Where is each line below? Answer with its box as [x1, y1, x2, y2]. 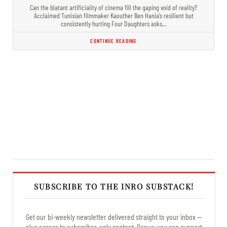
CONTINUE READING [90, 37, 137, 44]
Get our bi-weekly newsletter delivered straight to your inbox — [26, 211, 202, 221]
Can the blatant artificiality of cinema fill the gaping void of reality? [30, 3, 197, 12]
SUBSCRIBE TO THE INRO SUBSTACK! [34, 180, 194, 192]
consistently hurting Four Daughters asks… [60, 19, 167, 28]
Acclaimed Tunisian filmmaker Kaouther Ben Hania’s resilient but [33, 11, 194, 20]
